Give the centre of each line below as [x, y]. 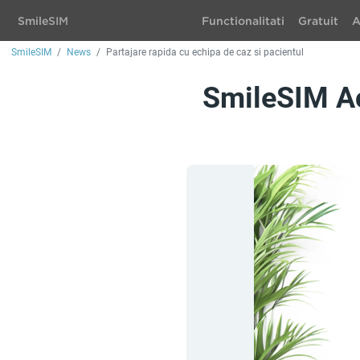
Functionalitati [243, 20]
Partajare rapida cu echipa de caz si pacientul [205, 52]
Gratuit [318, 20]
